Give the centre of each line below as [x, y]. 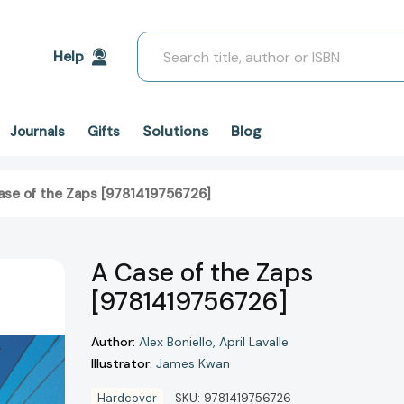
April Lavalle [254, 342]
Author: [113, 341]
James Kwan [193, 364]
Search [160, 42]
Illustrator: [122, 363]
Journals [37, 132]
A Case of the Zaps [202, 273]
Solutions [175, 131]
